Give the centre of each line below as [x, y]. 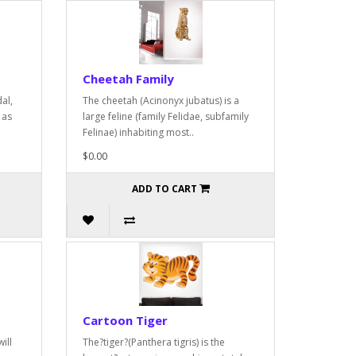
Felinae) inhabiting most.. [139, 132]
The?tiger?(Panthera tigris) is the [154, 342]
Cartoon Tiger [126, 320]
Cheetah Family [129, 78]
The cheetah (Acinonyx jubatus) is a [161, 100]
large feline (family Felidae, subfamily [166, 116]
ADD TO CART [164, 188]
